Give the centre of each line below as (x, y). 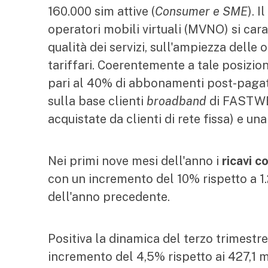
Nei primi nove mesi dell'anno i (135, 161)
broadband (176, 101)
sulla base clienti (97, 101)
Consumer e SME (201, 11)
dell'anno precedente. (109, 197)
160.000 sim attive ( (101, 11)
